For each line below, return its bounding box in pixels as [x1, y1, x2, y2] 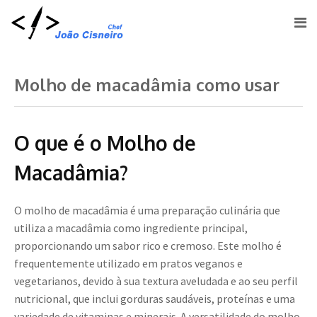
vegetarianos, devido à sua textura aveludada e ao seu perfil [14, 274, 298, 289]
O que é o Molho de [14, 130, 196, 156]
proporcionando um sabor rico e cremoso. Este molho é [14, 238, 282, 253]
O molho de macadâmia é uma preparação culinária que [14, 203, 280, 218]
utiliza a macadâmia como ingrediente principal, [14, 221, 248, 236]
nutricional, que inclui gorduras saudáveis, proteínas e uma [14, 292, 295, 306]
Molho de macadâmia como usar [14, 74, 279, 96]
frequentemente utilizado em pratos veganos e [14, 256, 243, 271]
